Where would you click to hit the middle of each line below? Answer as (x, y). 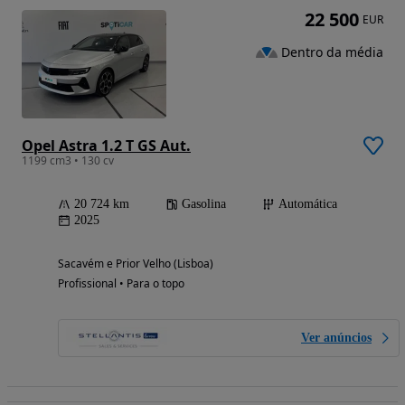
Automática (308, 203)
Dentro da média (332, 52)
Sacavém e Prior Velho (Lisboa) (136, 263)
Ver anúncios (336, 337)
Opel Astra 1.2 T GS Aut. (106, 145)
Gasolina (204, 203)
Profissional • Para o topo (121, 283)
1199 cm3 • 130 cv (68, 160)
